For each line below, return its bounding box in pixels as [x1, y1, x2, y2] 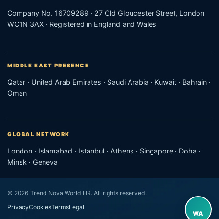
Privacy [7, 203, 29, 211]
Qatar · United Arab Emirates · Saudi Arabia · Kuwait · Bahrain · [7, 77, 211, 86]
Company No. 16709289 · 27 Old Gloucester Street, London [7, 8, 204, 17]
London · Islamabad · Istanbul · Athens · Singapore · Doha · [7, 146, 200, 155]
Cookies [29, 203, 52, 211]
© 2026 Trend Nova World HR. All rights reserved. [7, 189, 147, 197]
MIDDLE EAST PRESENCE [7, 62, 89, 69]
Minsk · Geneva [7, 157, 58, 166]
